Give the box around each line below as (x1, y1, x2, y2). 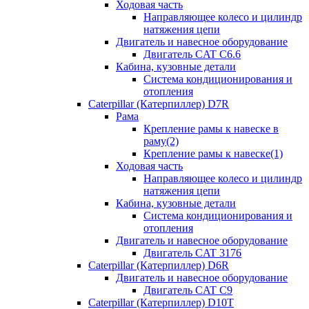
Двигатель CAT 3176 (143, 247, 241, 259)
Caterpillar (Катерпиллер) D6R (88, 259, 229, 271)
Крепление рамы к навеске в (143, 123, 279, 134)
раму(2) (143, 135, 179, 147)
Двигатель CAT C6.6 (143, 48, 241, 60)
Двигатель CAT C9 (143, 284, 232, 296)
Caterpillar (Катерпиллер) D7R (88, 98, 229, 110)
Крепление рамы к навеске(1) (143, 148, 283, 159)
